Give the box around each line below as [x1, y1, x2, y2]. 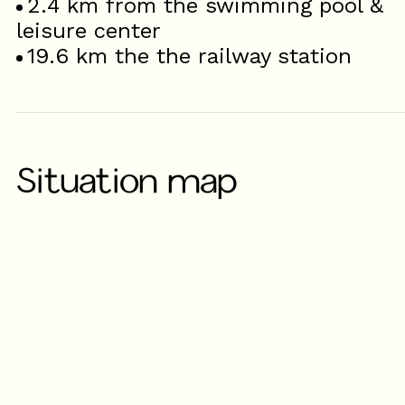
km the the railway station [76, 43, 352, 69]
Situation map [16, 160, 236, 199]
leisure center [16, 18, 161, 43]
